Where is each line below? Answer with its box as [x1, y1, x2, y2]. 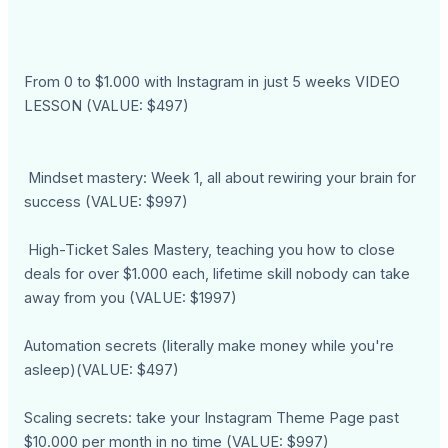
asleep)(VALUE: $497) [24, 360, 180, 379]
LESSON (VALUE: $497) [24, 96, 190, 115]
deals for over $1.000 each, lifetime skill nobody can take [24, 264, 411, 283]
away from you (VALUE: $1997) [24, 288, 238, 307]
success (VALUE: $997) [24, 192, 189, 211]
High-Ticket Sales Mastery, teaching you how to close [24, 240, 396, 259]
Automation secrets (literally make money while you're [24, 336, 395, 355]
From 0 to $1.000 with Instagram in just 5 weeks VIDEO [24, 72, 401, 91]
